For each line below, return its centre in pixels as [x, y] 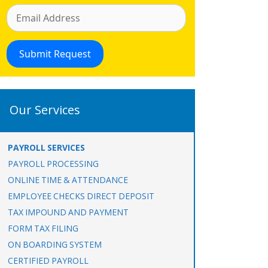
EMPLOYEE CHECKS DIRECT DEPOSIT [81, 196]
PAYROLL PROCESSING [53, 164]
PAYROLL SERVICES [46, 147]
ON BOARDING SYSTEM [55, 244]
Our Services [45, 110]
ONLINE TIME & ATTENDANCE [68, 180]
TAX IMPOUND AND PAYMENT [68, 212]
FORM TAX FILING [43, 228]
